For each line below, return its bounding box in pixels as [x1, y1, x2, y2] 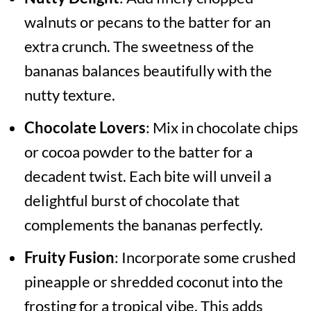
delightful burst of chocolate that [24, 190, 239, 210]
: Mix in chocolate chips [145, 117, 299, 137]
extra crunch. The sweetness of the [24, 36, 254, 56]
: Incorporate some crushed [114, 247, 296, 267]
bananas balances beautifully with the [24, 60, 272, 80]
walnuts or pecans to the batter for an [24, 12, 271, 31]
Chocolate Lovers [24, 117, 146, 137]
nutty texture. [24, 85, 115, 104]
